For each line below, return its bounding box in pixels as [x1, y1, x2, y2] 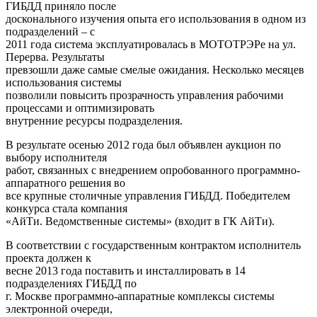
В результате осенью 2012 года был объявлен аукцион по [6, 139, 281, 151]
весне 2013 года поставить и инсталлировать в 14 [6, 265, 246, 277]
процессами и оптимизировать [6, 102, 154, 115]
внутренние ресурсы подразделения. [6, 115, 183, 127]
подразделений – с [6, 25, 95, 38]
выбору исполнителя [6, 151, 107, 164]
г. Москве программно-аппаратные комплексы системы [6, 290, 275, 303]
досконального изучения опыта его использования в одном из [6, 13, 306, 25]
